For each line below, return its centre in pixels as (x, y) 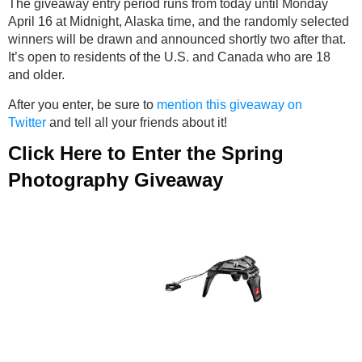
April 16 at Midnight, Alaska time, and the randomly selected (179, 22)
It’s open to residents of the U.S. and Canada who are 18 (169, 57)
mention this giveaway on (229, 105)
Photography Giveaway (116, 180)
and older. (36, 75)
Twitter (27, 123)
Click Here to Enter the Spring (146, 154)
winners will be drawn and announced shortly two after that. (177, 40)
